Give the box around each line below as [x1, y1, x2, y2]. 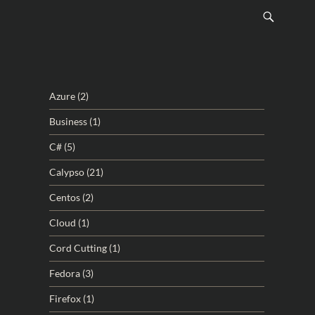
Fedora [49, 267, 80, 279]
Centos [49, 191, 80, 203]
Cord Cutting [49, 242, 107, 254]
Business [49, 115, 87, 127]
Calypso [49, 166, 84, 178]
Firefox [49, 292, 81, 304]
